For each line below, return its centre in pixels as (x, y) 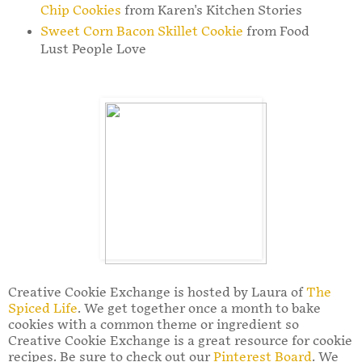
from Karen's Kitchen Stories (211, 11)
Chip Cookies (80, 11)
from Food (276, 32)
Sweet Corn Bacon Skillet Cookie (141, 32)
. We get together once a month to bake (199, 309)
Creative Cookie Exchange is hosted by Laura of (157, 293)
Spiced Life (43, 309)
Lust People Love (93, 50)
